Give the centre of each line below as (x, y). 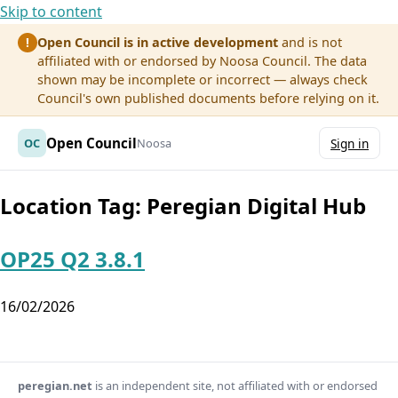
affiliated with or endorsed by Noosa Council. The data (203, 60)
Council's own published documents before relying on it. (209, 98)
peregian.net (55, 385)
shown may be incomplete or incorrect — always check (203, 79)
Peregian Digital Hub (256, 206)
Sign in (350, 143)
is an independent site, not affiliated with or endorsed (235, 385)
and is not (310, 42)
